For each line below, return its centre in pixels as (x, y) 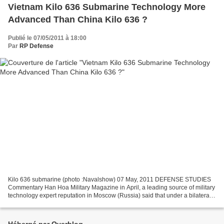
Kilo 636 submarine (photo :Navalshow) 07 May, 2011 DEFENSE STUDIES (109, 180)
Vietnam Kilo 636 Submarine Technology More (107, 7)
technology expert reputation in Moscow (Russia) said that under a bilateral (109, 196)
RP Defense (36, 46)
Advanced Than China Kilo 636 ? (78, 19)
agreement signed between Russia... (58, 204)
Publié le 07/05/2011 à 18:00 (47, 38)
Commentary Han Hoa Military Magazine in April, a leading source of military (111, 188)
